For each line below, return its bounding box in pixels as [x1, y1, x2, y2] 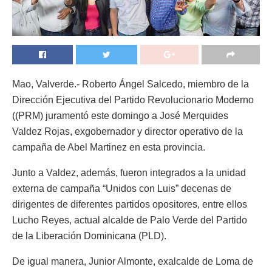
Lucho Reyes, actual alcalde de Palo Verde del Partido [12, 214, 247, 225]
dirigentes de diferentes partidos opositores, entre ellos [12, 199, 247, 209]
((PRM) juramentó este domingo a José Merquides [12, 110, 228, 121]
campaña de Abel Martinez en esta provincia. [12, 141, 205, 152]
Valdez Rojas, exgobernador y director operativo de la [12, 126, 243, 137]
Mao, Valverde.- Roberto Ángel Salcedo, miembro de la [12, 78, 249, 89]
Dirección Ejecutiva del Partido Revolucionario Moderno [12, 94, 254, 105]
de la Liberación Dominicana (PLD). [12, 230, 166, 241]
